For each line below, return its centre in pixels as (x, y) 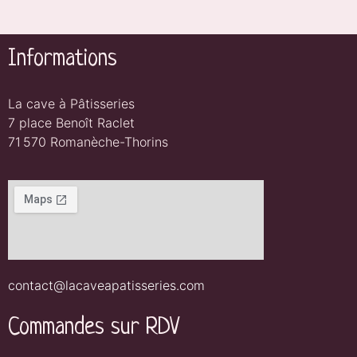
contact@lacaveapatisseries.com (106, 285)
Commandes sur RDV (94, 328)
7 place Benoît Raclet (71, 122)
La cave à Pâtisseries (71, 103)
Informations (63, 59)
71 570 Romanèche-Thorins (88, 141)
